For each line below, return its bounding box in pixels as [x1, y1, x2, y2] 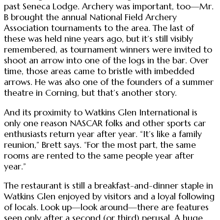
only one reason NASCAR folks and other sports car [4, 117, 206, 129]
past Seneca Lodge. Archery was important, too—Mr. [4, 1, 214, 12]
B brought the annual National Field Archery [4, 12, 177, 23]
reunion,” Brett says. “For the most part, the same [4, 139, 196, 150]
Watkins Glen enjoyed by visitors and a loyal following [4, 191, 215, 202]
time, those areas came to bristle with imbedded [4, 66, 194, 77]
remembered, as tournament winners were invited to [4, 44, 212, 55]
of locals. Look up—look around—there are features [4, 202, 209, 213]
